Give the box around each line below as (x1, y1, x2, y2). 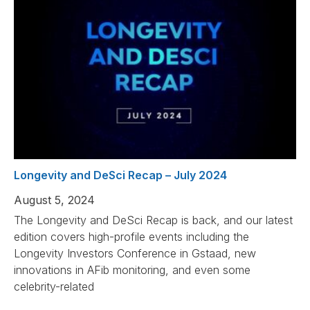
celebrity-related (14, 280, 94, 294)
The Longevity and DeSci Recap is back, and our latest (14, 213, 293, 228)
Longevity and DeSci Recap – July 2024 (14, 168, 227, 183)
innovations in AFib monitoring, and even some (14, 263, 250, 277)
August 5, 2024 (14, 193, 95, 208)
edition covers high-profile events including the (14, 230, 249, 244)
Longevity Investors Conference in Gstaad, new (14, 246, 256, 261)
